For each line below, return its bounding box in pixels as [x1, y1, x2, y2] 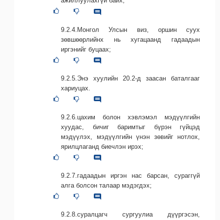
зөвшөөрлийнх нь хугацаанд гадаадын [61, 35, 200, 43]
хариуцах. [61, 84, 90, 92]
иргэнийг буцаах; [61, 45, 111, 53]
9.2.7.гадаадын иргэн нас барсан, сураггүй [61, 171, 200, 179]
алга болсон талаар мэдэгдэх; [61, 181, 152, 189]
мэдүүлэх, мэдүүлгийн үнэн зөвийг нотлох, [61, 133, 200, 140]
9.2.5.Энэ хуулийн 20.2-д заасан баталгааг [61, 74, 200, 82]
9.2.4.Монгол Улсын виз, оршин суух [61, 26, 200, 33]
